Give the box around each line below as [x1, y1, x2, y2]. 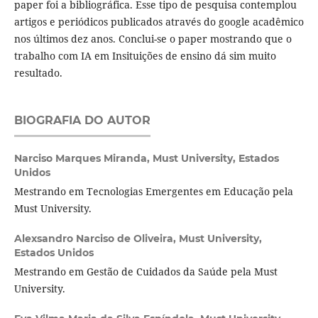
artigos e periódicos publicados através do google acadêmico [13, 15, 304, 29]
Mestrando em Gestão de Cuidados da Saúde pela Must [13, 265, 278, 279]
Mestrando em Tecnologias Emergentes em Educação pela [13, 185, 293, 199]
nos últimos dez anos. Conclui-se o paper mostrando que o [13, 32, 292, 46]
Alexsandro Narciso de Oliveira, [13, 232, 179, 246]
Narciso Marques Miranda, [13, 152, 153, 165]
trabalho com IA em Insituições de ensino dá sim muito [13, 49, 276, 63]
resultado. [13, 66, 62, 80]
